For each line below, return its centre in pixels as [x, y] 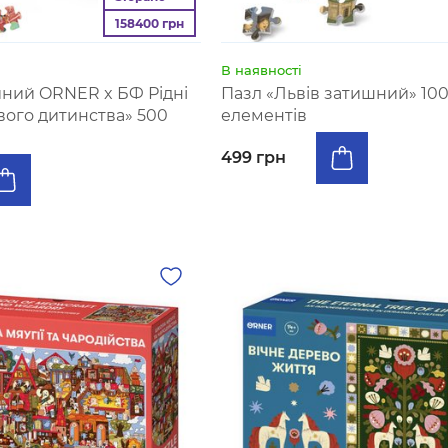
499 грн [253, 157]
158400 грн [149, 23]
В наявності [261, 70]
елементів [263, 115]
